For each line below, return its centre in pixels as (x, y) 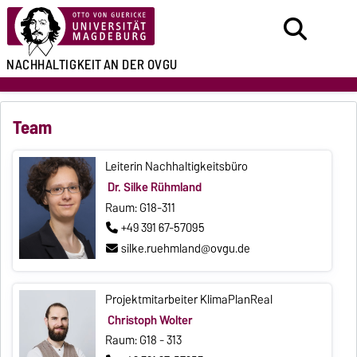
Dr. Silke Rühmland (154, 187)
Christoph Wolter (150, 320)
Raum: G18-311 (141, 208)
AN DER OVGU (140, 65)
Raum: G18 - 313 (144, 341)
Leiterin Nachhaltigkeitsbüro (177, 167)
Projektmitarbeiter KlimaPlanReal (189, 300)
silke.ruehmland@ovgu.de (186, 248)
